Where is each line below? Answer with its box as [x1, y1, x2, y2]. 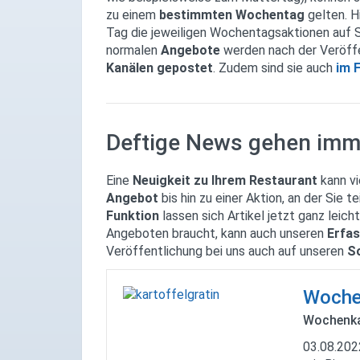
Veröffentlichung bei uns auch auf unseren [106, 243, 347, 259]
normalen [106, 43, 161, 59]
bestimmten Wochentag [159, 7, 308, 23]
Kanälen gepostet [106, 60, 213, 76]
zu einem [106, 7, 159, 23]
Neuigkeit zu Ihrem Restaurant [133, 172, 317, 188]
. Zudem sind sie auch [213, 60, 333, 76]
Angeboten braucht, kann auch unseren [106, 225, 327, 241]
